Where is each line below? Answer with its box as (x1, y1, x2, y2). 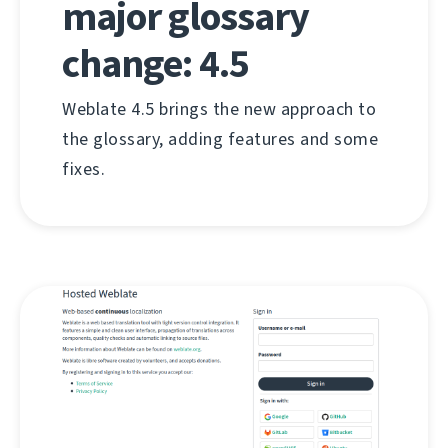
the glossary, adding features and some (62, 127, 378, 152)
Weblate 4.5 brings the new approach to (62, 97, 376, 122)
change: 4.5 (62, 37, 249, 91)
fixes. (62, 157, 105, 182)
